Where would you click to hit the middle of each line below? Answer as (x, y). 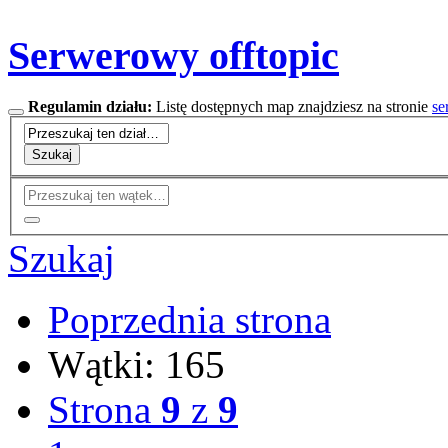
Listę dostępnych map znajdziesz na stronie (292, 106)
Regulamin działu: (90, 106)
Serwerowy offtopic (173, 56)
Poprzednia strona (189, 320)
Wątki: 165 (136, 365)
